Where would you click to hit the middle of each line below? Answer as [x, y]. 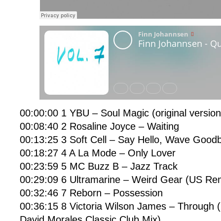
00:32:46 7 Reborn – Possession [91, 193]
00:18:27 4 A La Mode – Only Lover [98, 153]
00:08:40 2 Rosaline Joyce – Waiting [99, 126]
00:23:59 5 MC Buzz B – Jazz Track [99, 166]
